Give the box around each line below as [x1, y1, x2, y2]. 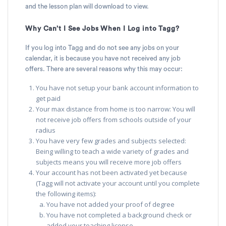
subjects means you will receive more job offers [36, 157, 182, 166]
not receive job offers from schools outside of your [36, 115, 191, 124]
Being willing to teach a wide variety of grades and [36, 146, 189, 156]
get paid [36, 93, 61, 103]
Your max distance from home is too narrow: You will [36, 104, 195, 114]
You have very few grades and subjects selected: [36, 136, 186, 145]
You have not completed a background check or [46, 210, 192, 219]
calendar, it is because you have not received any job [25, 54, 181, 62]
